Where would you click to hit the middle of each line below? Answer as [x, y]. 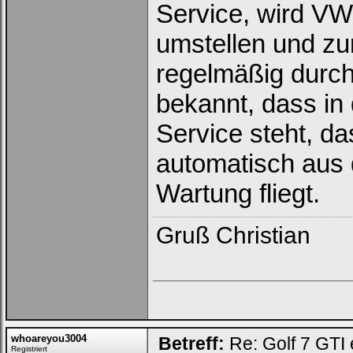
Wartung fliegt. [238, 193]
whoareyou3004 [49, 338]
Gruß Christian [233, 235]
